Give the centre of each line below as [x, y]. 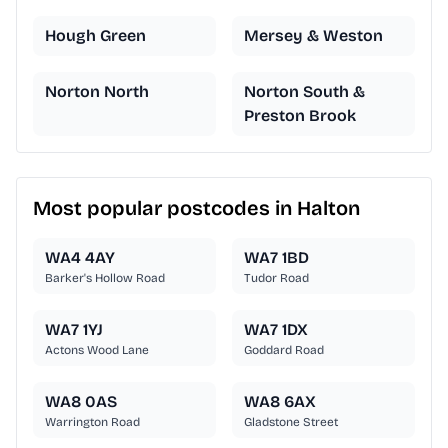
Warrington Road [92, 422]
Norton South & [304, 92]
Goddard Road [284, 350]
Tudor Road [276, 278]
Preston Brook [300, 116]
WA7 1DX [276, 330]
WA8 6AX [280, 402]
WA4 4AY [80, 258]
